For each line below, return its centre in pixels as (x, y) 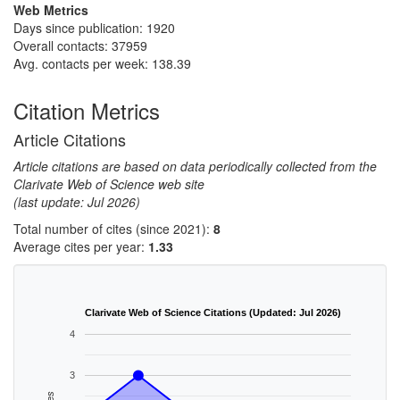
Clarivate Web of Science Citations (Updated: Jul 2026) (213, 313)
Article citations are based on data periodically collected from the (195, 166)
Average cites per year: (81, 246)
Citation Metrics (87, 110)
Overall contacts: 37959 (80, 46)
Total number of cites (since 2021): (113, 229)
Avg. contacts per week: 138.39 (102, 63)
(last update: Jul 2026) (77, 202)
